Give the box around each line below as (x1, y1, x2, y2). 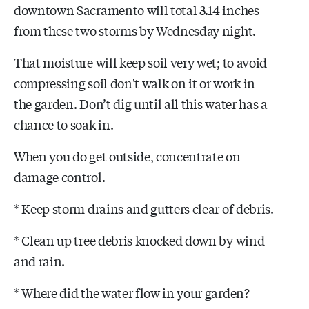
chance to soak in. (14, 114, 114, 133)
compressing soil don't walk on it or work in (14, 73, 255, 92)
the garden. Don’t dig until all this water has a (14, 94, 268, 112)
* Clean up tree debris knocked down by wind (14, 230, 265, 249)
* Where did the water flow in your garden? (14, 283, 250, 301)
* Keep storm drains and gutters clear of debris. (14, 199, 274, 217)
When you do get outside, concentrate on (14, 146, 241, 165)
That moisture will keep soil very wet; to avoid (14, 52, 267, 71)
